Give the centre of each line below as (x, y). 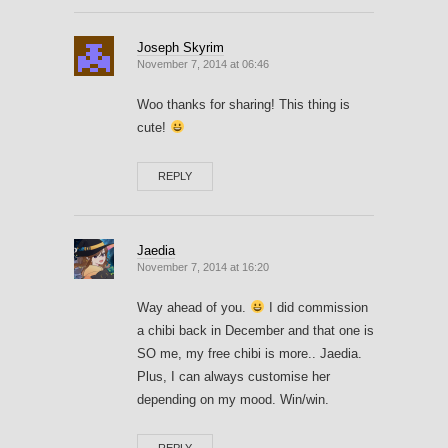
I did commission (316, 307)
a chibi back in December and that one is (255, 330)
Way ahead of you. (193, 307)
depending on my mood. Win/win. (233, 399)
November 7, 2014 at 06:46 (203, 63)
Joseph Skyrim (180, 47)
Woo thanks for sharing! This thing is (243, 104)
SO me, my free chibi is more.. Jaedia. (249, 353)
